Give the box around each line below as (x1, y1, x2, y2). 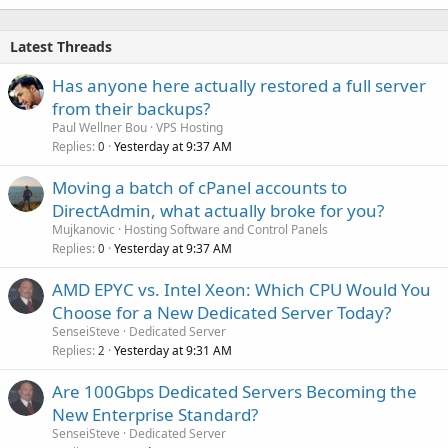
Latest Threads (10, 36, 112, 56)
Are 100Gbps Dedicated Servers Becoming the (52, 379, 417, 403)
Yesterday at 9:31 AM (114, 341, 232, 359)
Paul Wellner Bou (52, 118, 147, 136)
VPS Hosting (156, 118, 223, 136)
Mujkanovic (52, 220, 115, 238)
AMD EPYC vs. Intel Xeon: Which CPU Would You (52, 277, 431, 301)
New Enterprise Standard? (52, 402, 258, 426)
